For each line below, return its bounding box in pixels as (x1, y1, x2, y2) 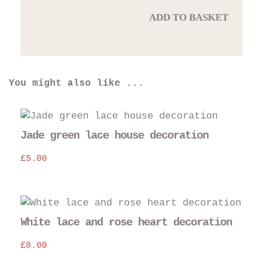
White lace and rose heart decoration (21, 216, 232, 230)
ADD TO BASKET (149, 12, 228, 23)
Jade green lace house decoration (21, 129, 208, 142)
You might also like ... (9, 78, 144, 89)
